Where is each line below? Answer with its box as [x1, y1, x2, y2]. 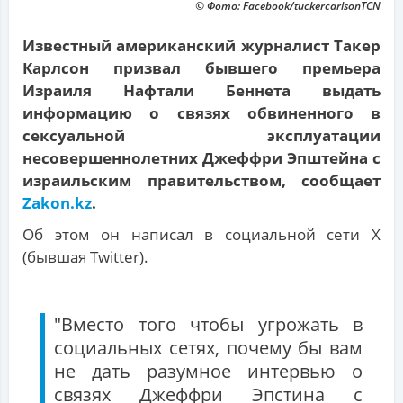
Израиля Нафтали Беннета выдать [22, 80, 381, 102]
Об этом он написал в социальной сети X [22, 224, 381, 246]
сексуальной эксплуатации [22, 125, 381, 147]
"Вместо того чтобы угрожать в [54, 312, 363, 337]
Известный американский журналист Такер [22, 35, 381, 57]
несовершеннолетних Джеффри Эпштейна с [22, 148, 381, 169]
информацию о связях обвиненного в [22, 103, 381, 124]
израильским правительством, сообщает [22, 170, 381, 192]
